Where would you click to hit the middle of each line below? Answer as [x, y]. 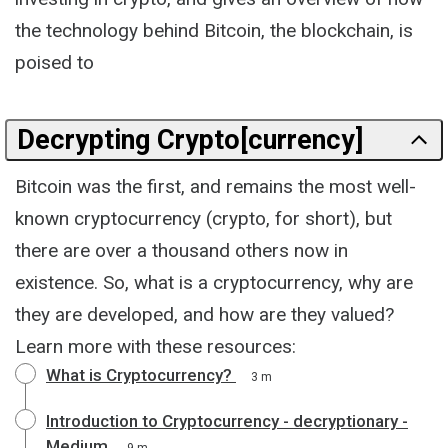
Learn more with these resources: [155, 346]
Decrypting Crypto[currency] [190, 139]
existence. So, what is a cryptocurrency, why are [214, 282]
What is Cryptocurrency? [139, 374]
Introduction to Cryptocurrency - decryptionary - [227, 420]
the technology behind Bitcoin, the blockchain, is [214, 30]
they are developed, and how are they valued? [204, 314]
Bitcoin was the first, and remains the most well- [215, 186]
